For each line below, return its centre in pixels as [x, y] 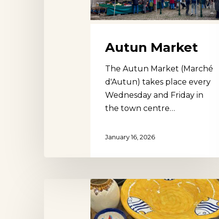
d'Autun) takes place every [158, 82]
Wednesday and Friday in [154, 95]
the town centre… [140, 109]
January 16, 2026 [130, 137]
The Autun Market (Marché [159, 69]
